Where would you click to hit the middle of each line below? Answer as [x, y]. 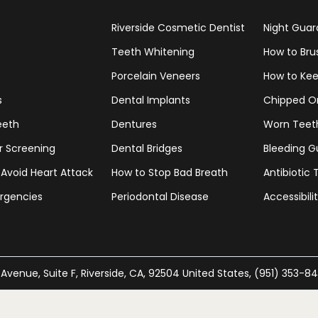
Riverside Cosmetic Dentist [179, 28]
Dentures [135, 124]
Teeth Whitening [153, 52]
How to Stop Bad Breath [170, 172]
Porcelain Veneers [156, 76]
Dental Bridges [147, 148]
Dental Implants [151, 100]
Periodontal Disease [160, 197]
